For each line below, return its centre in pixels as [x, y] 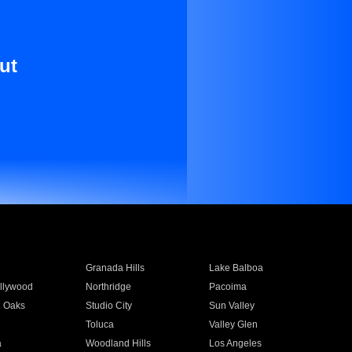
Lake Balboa [236, 268]
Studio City [108, 306]
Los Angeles [236, 343]
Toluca [99, 324]
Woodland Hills [118, 343]
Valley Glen [234, 324]
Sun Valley [232, 306]
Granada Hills [115, 268]
